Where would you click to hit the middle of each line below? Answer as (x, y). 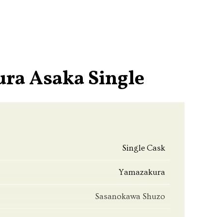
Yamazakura (142, 172)
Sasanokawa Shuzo (130, 196)
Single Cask (144, 148)
